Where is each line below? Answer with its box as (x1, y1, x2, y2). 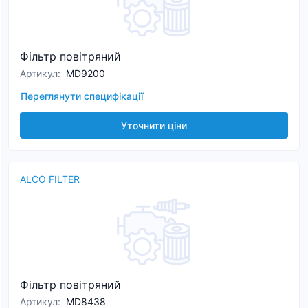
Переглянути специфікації (21, 90, 143, 102)
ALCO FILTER (20, 173, 80, 185)
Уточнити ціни (121, 120, 187, 131)
